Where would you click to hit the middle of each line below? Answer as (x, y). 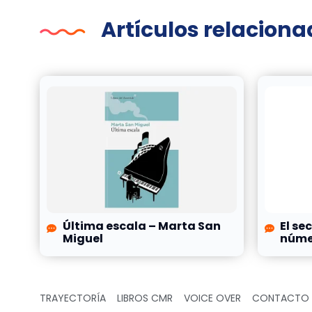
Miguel (83, 239)
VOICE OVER (212, 298)
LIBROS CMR (145, 298)
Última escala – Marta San (141, 226)
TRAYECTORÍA (73, 298)
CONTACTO (281, 298)
